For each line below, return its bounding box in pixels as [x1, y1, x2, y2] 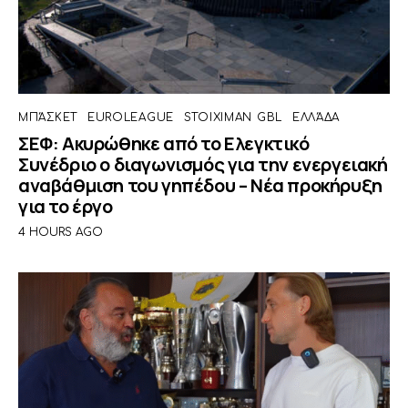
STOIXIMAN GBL [183, 111, 283, 125]
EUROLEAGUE [87, 111, 174, 125]
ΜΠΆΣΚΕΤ [18, 111, 78, 125]
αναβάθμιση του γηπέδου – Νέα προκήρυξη [18, 173, 382, 199]
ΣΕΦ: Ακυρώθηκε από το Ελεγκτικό [18, 131, 310, 157]
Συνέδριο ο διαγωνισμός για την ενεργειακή [18, 152, 388, 178]
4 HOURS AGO [18, 225, 103, 239]
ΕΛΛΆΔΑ [291, 111, 341, 125]
